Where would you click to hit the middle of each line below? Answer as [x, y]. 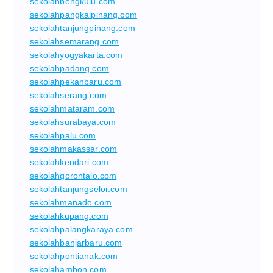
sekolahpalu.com [63, 136]
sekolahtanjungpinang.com [82, 28]
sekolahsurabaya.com [73, 122]
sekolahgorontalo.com [73, 176]
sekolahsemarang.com [74, 42]
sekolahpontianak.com [74, 256]
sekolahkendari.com [69, 162]
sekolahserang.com [68, 95]
